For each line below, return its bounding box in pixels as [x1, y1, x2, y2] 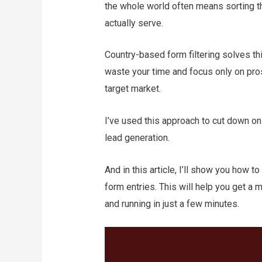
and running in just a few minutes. [104, 198, 239, 209]
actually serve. [104, 17, 163, 29]
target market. [104, 83, 161, 95]
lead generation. [104, 132, 170, 143]
